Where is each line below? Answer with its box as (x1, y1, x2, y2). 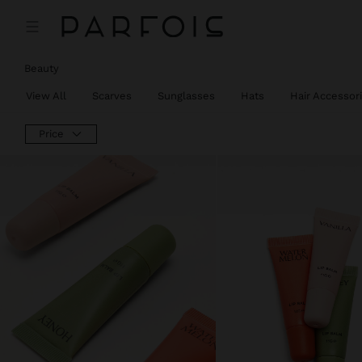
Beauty (24, 62, 59, 74)
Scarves (92, 89, 132, 102)
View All (26, 89, 66, 102)
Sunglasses (158, 89, 215, 102)
